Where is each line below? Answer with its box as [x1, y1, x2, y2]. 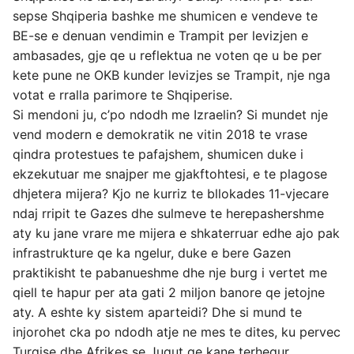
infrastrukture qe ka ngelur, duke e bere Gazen [13, 245, 291, 261]
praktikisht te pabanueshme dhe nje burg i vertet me [13, 265, 327, 281]
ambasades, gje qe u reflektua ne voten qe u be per [13, 47, 322, 63]
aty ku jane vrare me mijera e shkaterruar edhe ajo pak [13, 225, 340, 241]
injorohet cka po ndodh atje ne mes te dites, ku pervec [13, 324, 341, 340]
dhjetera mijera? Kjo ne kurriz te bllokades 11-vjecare [13, 186, 329, 201]
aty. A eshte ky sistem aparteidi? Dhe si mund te [13, 304, 302, 320]
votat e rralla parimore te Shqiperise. [13, 87, 232, 103]
